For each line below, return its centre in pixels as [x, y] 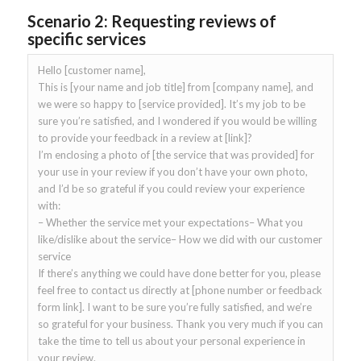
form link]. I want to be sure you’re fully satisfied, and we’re [174, 307]
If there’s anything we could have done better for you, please [179, 274]
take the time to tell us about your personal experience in [171, 341]
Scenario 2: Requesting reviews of [151, 21]
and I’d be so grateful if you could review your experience [171, 189]
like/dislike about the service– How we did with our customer [180, 240]
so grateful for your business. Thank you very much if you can [180, 324]
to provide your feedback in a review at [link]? [146, 138]
